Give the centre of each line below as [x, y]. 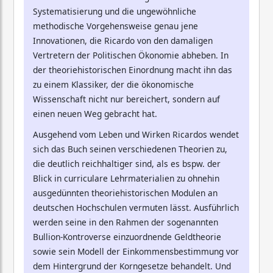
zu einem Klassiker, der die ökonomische [113, 85]
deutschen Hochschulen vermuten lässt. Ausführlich [136, 208]
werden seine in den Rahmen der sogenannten [126, 222]
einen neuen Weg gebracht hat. [95, 114]
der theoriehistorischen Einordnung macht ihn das [133, 70]
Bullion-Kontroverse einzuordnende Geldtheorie [127, 237]
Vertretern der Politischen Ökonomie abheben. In [131, 55]
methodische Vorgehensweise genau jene [115, 26]
